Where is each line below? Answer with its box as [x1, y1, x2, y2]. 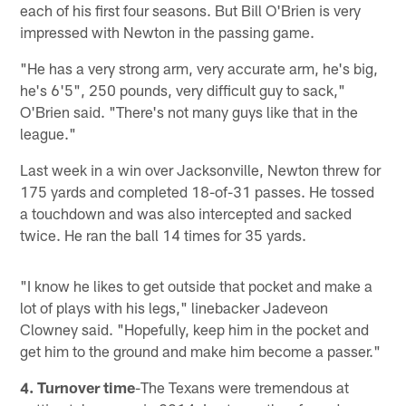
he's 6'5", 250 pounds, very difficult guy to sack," [20, 81, 346, 100]
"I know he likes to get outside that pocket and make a [20, 276, 373, 295]
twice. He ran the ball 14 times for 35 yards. [20, 226, 307, 245]
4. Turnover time [20, 378, 136, 397]
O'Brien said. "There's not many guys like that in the [20, 102, 359, 121]
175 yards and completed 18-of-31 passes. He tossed [20, 182, 375, 201]
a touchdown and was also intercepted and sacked [20, 204, 353, 223]
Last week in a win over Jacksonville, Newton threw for [20, 160, 382, 179]
